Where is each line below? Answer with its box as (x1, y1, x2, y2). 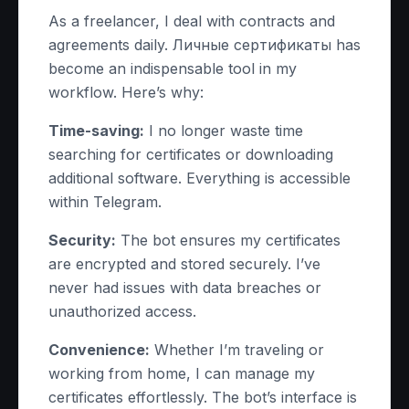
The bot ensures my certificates (116, 231, 341, 249)
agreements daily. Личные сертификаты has (48, 36, 361, 54)
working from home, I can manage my (48, 364, 315, 383)
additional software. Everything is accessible (48, 169, 351, 187)
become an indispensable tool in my (48, 59, 297, 78)
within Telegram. (48, 193, 162, 211)
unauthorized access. (48, 302, 196, 320)
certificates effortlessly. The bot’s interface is (48, 388, 357, 406)
